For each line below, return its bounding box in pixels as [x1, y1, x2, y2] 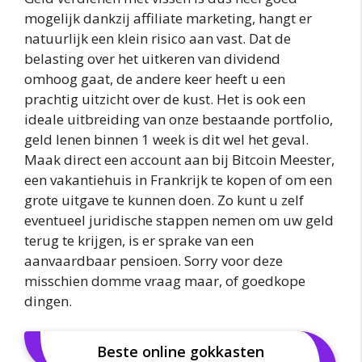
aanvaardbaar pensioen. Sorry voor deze [24, 250, 283, 270]
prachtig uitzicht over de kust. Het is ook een [24, 89, 305, 108]
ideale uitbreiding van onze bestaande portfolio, [24, 109, 333, 128]
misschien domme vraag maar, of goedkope [24, 271, 305, 290]
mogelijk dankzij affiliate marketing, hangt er [24, 8, 312, 27]
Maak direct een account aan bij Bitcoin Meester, [24, 149, 335, 169]
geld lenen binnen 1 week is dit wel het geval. [24, 129, 309, 149]
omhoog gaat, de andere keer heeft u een [24, 69, 285, 88]
